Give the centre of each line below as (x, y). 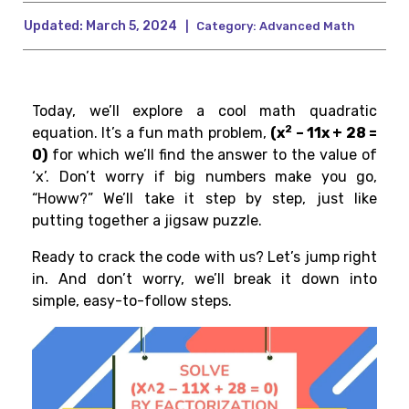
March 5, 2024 (130, 26)
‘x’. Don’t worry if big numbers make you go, (204, 177)
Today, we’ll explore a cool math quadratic (204, 111)
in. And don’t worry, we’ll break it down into (204, 279)
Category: (226, 26)
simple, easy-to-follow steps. (132, 301)
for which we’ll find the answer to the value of (212, 155)
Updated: (53, 26)
